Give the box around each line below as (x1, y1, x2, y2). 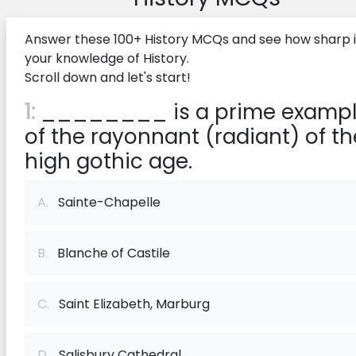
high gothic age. (25, 147, 192, 176)
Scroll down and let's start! (25, 68, 191, 87)
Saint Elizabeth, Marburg (49, 295, 210, 313)
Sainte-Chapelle (48, 193, 161, 211)
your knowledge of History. (25, 49, 189, 68)
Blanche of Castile (48, 244, 170, 262)
